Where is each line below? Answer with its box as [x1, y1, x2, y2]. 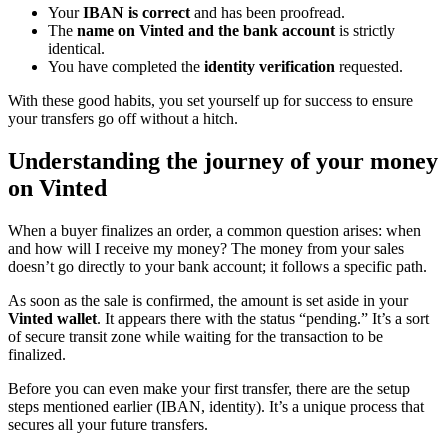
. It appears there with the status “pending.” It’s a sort [97, 309, 429, 327]
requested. [335, 57, 403, 75]
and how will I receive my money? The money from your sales [8, 239, 404, 257]
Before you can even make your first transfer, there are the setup [8, 379, 410, 397]
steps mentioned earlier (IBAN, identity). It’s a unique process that [8, 397, 424, 415]
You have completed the [48, 57, 204, 75]
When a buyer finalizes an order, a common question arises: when [8, 221, 421, 239]
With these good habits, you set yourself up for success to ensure [8, 91, 413, 109]
